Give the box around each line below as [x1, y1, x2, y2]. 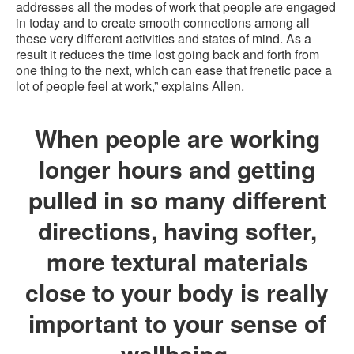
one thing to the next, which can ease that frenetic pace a [16, 61, 332, 80]
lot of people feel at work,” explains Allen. [16, 77, 244, 96]
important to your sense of [28, 306, 326, 341]
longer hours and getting [39, 152, 315, 186]
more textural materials [46, 244, 308, 279]
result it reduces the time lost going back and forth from [16, 45, 319, 64]
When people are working [34, 121, 320, 156]
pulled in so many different [28, 183, 326, 217]
